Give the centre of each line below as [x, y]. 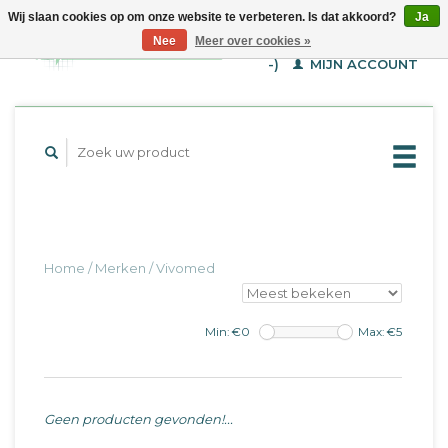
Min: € [223, 332]
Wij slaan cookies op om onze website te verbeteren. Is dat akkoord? [203, 17]
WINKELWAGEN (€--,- [342, 41]
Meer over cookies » [253, 41]
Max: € [377, 332]
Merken [120, 268]
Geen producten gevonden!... [138, 419]
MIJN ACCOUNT [362, 64]
